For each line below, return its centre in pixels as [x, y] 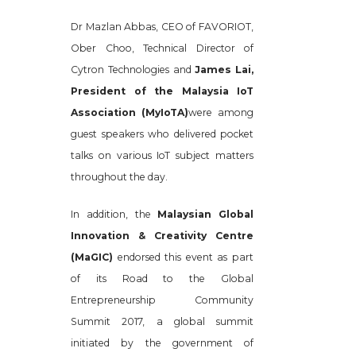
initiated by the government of [162, 343]
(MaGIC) [94, 257]
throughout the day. [119, 177]
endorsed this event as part [186, 257]
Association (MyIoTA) [130, 112]
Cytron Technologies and [133, 70]
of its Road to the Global [162, 279]
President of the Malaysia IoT [162, 91]
